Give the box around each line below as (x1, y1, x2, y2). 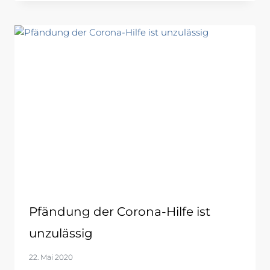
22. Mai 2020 (29, 252, 73, 262)
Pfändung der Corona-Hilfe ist (29, 204, 210, 219)
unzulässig (29, 225, 93, 240)
